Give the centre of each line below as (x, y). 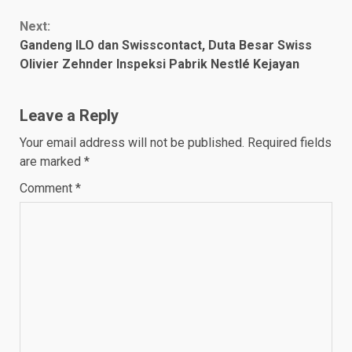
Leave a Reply (69, 116)
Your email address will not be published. (132, 143)
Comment (48, 189)
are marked (52, 162)
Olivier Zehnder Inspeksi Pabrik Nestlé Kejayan (159, 64)
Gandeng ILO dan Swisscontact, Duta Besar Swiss (166, 46)
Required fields (290, 143)
